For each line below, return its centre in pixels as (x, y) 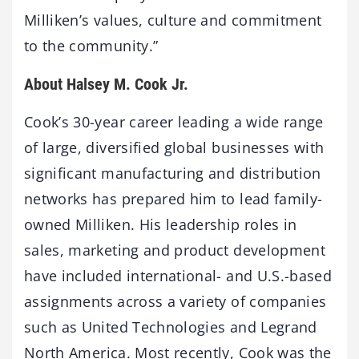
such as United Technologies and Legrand (171, 327)
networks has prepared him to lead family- (173, 199)
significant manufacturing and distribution (173, 173)
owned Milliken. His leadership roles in (161, 224)
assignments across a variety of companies (175, 301)
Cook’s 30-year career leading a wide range (174, 122)
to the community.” (91, 46)
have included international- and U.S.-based (178, 276)
